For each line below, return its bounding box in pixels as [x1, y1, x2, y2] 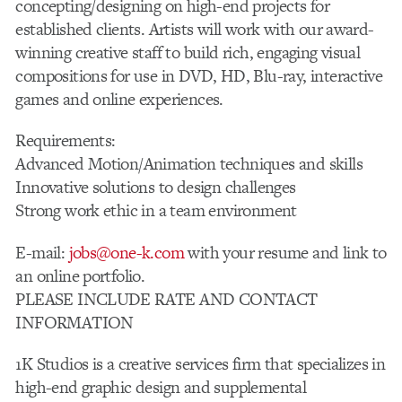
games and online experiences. [15, 87, 223, 112]
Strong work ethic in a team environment [15, 198, 297, 223]
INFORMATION [15, 310, 134, 335]
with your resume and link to [184, 240, 387, 265]
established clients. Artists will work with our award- [15, 17, 374, 42]
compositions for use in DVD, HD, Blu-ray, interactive [15, 64, 383, 89]
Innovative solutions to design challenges [15, 175, 296, 200]
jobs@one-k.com [68, 240, 185, 265]
